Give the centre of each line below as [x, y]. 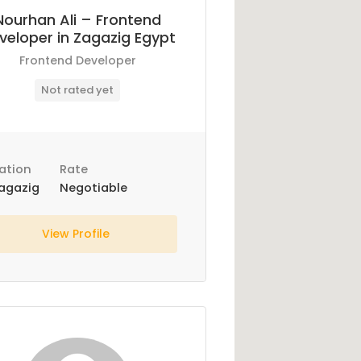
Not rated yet [78, 90]
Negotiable [93, 188]
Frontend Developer [77, 60]
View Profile [77, 234]
